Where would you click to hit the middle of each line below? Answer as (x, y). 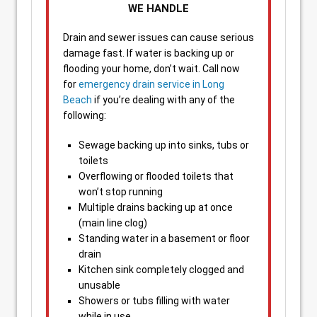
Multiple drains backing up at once (156, 207)
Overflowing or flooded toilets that (156, 176)
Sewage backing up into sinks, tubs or (164, 145)
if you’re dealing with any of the (163, 100)
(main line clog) (113, 223)
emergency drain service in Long (151, 84)
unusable (99, 285)
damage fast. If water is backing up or (149, 53)
